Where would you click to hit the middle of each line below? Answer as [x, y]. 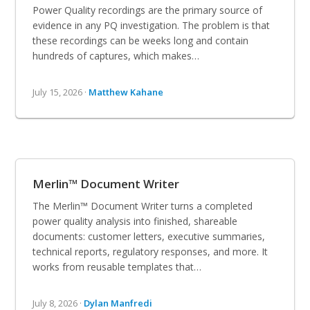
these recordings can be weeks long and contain [141, 40]
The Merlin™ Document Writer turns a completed [143, 206]
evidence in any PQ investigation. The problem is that [152, 25]
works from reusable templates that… [117, 266]
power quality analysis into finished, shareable [135, 221]
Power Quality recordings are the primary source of [148, 10]
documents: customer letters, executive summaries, [149, 236]
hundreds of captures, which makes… [116, 55]
